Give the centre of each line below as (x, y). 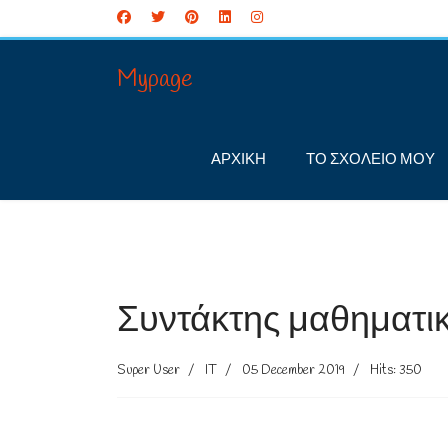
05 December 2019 (293, 370)
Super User (148, 370)
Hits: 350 (396, 370)
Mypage (155, 80)
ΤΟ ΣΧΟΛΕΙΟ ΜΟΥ (370, 160)
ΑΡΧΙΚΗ (238, 160)
